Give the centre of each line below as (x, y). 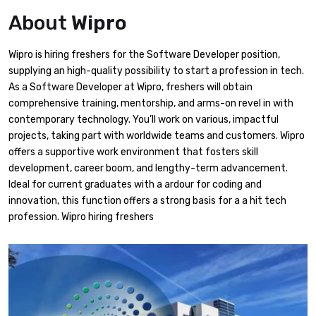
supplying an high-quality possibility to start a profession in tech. (156, 71)
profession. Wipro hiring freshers (81, 217)
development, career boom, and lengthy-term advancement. (148, 169)
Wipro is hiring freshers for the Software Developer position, (144, 55)
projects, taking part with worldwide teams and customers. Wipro (157, 136)
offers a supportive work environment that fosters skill (133, 152)
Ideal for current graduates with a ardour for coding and (135, 185)
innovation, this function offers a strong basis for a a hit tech (147, 201)
